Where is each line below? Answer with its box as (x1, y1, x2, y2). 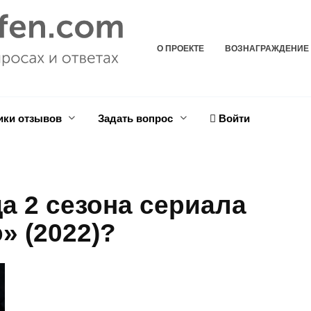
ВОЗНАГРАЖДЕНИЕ (224, 43, 309, 53)
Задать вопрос (98, 112, 173, 124)
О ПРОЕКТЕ (156, 43, 204, 53)
